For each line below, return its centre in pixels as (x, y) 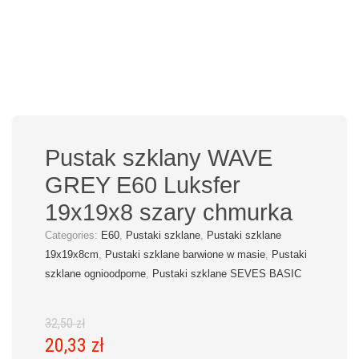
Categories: (73, 236)
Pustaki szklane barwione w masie (185, 255)
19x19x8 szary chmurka (169, 213)
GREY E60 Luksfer (143, 186)
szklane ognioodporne (95, 274)
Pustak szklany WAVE (159, 158)
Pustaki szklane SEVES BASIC (227, 274)
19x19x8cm (72, 255)
